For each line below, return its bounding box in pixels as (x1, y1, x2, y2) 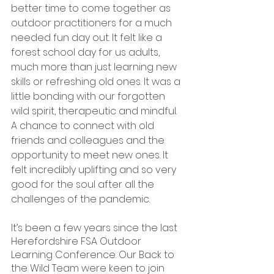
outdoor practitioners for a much (11, 16, 174, 30)
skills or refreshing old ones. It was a (11, 75, 183, 89)
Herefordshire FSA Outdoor (11, 234, 144, 248)
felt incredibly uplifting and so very (11, 163, 179, 177)
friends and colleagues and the (11, 133, 167, 147)
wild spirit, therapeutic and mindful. (11, 104, 179, 118)
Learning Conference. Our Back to (11, 248, 177, 262)
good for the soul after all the (11, 177, 157, 191)
